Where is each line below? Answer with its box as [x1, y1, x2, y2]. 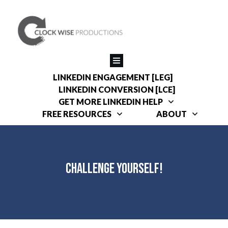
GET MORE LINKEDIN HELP [58, 96, 163, 106]
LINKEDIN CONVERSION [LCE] [58, 84, 175, 94]
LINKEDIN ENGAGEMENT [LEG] [53, 72, 173, 82]
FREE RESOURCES [42, 108, 111, 119]
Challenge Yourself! [65, 160, 163, 178]
